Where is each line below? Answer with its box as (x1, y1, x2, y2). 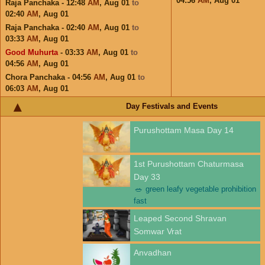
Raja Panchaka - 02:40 (5, 23, 88, 32)
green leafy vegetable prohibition (146, 185, 256, 194)
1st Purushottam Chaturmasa (134, 159, 244, 169)
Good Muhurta (5, 48, 58, 57)
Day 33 (134, 172, 160, 182)
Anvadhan (134, 247, 172, 257)
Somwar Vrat (134, 227, 182, 237)
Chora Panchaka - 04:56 (5, 73, 93, 82)
